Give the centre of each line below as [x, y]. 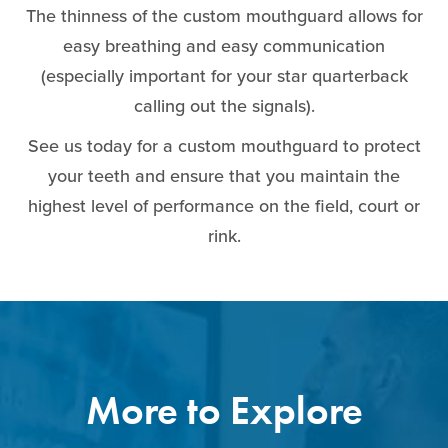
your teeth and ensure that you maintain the [224, 175]
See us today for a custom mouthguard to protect [224, 145]
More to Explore [224, 410]
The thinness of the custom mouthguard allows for [224, 15]
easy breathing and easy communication [224, 45]
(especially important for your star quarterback [224, 75]
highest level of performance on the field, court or [224, 205]
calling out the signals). [224, 105]
